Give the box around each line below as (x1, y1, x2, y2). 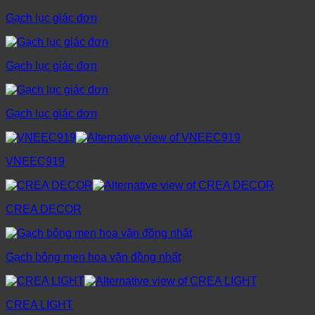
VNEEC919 (6, 155, 65, 168)
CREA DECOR (6, 203, 82, 216)
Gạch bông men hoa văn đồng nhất (6, 251, 181, 264)
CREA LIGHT (6, 299, 73, 311)
